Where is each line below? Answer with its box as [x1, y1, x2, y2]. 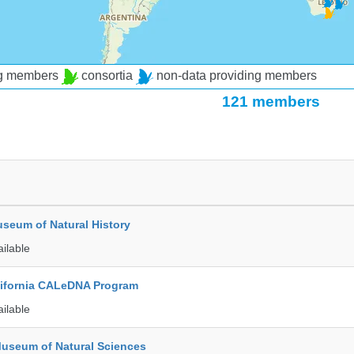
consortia [78, 69, 137, 83]
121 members [221, 93, 320, 110]
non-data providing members [153, 69, 317, 83]
